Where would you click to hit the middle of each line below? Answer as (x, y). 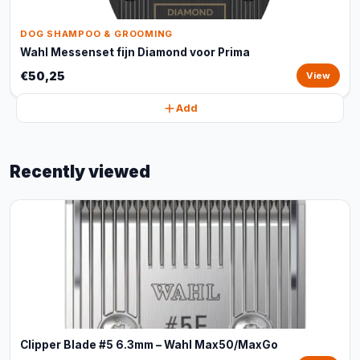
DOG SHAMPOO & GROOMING (97, 34)
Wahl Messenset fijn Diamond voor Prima (135, 52)
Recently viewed (80, 172)
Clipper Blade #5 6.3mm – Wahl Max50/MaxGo (149, 345)
